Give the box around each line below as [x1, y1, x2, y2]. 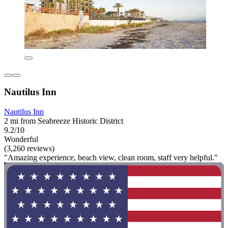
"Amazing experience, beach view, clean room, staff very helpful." [4, 153, 218, 162]
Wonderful [4, 134, 38, 144]
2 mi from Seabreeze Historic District [4, 116, 123, 125]
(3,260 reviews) [4, 144, 54, 153]
